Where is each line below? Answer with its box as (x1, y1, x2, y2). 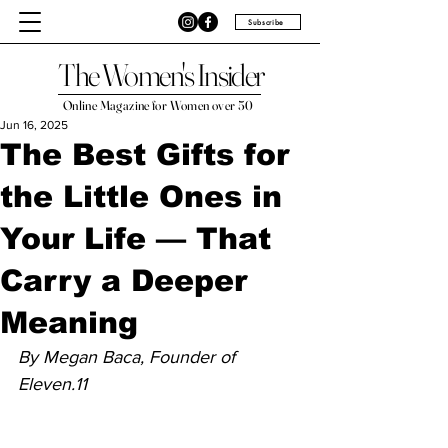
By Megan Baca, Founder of (18, 347, 240, 367)
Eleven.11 (18, 374, 87, 394)
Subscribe (247, 17, 285, 27)
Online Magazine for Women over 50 (62, 97, 257, 113)
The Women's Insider (58, 56, 264, 94)
